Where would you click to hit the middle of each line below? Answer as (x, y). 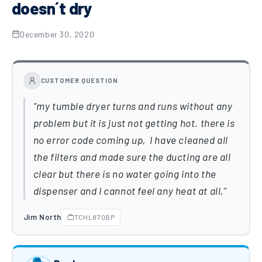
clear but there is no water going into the (125, 173)
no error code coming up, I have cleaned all (130, 139)
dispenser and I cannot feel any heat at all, (128, 190)
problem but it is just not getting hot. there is (134, 123)
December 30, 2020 (57, 34)
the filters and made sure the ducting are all (132, 156)
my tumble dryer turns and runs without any (135, 106)
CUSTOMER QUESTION (80, 81)
